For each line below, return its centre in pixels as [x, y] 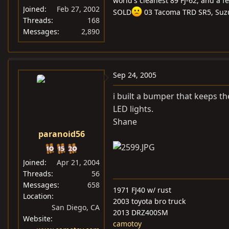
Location [37, 196]
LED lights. [133, 109]
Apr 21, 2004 [78, 163]
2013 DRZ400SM [141, 213]
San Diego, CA [76, 208]
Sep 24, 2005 [135, 75]
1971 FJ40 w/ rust [142, 190]
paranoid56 [61, 134]
